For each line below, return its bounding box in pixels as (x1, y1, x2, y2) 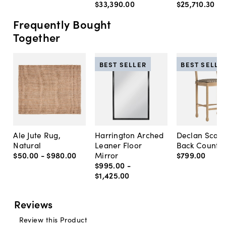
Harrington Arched (94, 129, 164, 141)
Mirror (94, 149, 119, 161)
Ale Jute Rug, (13, 129, 61, 141)
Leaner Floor (94, 139, 142, 151)
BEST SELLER (99, 59, 146, 69)
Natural (13, 139, 41, 151)
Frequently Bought (13, 16, 111, 32)
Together (13, 29, 61, 45)
